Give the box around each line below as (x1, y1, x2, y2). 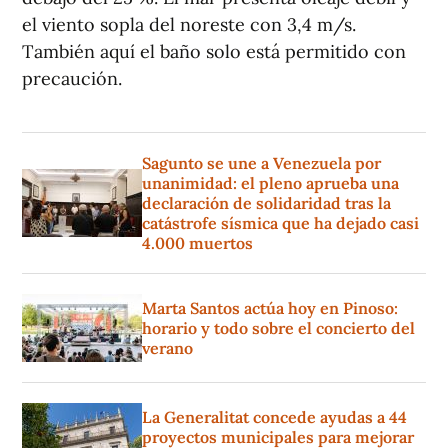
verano (142, 338, 193, 359)
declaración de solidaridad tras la (142, 193, 391, 214)
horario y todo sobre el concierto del (142, 318, 415, 339)
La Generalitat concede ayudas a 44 (142, 407, 407, 428)
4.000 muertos (142, 233, 253, 254)
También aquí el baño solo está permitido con (22, 40, 406, 64)
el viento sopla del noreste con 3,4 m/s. (22, 13, 356, 37)
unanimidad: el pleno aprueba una (142, 173, 399, 194)
